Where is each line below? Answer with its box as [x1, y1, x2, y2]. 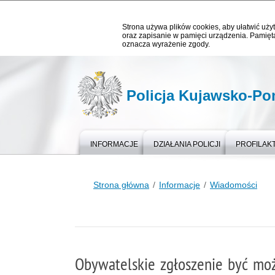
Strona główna [93, 180, 149, 190]
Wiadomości [210, 180, 257, 190]
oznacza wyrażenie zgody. [122, 40, 210, 48]
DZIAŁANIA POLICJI [153, 140, 220, 149]
